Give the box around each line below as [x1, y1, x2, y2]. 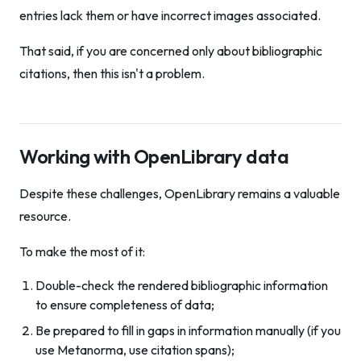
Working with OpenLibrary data [19, 144, 289, 168]
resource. [19, 208, 71, 224]
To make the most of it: [19, 243, 145, 259]
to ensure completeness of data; [35, 297, 214, 313]
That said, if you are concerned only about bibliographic [19, 43, 322, 59]
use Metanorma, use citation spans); [35, 342, 234, 358]
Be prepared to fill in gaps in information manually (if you [35, 322, 341, 338]
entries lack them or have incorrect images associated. [19, 7, 321, 23]
